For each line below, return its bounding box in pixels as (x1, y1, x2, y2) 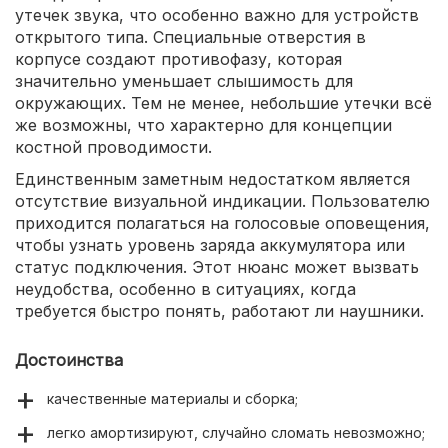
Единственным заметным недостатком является (15, 168, 410, 189)
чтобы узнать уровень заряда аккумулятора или (15, 234, 405, 255)
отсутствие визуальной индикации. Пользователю (15, 190, 430, 211)
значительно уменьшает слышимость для (15, 70, 353, 91)
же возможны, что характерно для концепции (15, 114, 392, 135)
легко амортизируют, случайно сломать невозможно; (47, 423, 425, 441)
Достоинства (15, 349, 123, 370)
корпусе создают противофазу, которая (15, 48, 342, 69)
